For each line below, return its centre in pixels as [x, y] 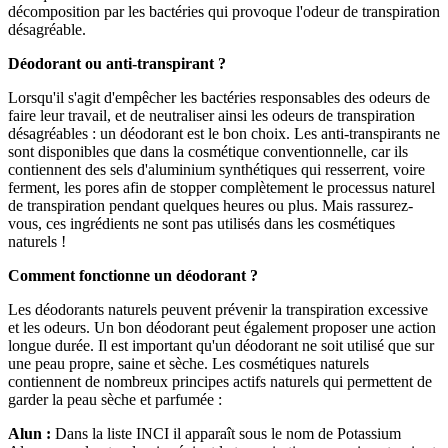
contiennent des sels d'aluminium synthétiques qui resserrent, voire [216, 169]
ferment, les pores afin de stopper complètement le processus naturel [221, 187]
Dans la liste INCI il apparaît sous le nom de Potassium [226, 433]
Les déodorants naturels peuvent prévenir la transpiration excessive [218, 309]
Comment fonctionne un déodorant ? [133, 275]
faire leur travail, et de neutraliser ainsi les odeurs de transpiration [211, 115]
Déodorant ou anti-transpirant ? [117, 63]
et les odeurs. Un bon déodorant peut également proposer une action [222, 327]
